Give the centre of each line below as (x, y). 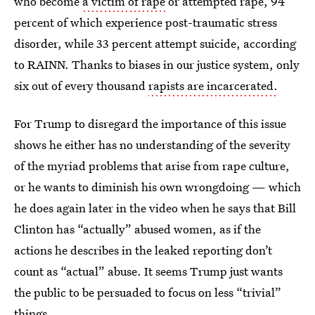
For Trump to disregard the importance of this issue (150, 123)
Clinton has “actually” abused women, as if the (137, 229)
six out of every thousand (81, 85)
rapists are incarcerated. (213, 85)
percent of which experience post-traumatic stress (146, 22)
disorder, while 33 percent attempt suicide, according (155, 43)
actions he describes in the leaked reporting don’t (143, 250)
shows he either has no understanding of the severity (152, 144)
